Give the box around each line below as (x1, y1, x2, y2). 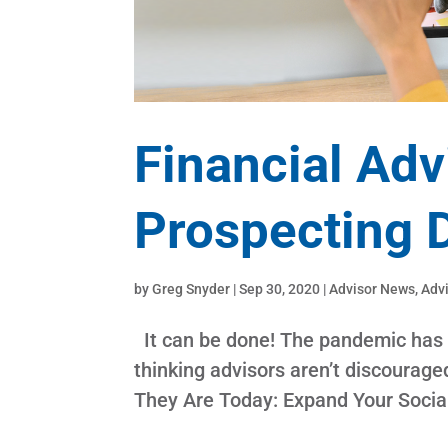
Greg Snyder (152, 281, 231, 298)
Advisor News (329, 281, 416, 298)
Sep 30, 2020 (239, 281, 321, 298)
